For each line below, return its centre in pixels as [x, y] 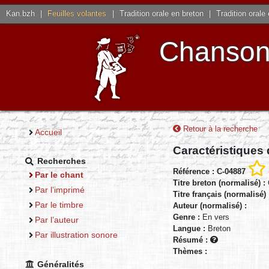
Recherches [62, 161]
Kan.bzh [21, 14]
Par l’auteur [56, 219]
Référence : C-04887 [209, 172]
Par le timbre [59, 204]
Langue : [190, 229]
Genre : [188, 217]
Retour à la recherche [219, 128]
